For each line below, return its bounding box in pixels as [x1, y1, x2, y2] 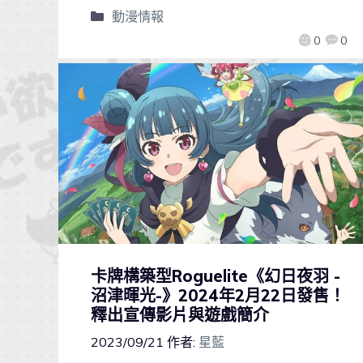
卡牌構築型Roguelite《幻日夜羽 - [91, 266, 340, 287]
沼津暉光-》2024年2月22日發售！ [91, 285, 345, 306]
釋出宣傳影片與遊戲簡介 [91, 305, 269, 326]
